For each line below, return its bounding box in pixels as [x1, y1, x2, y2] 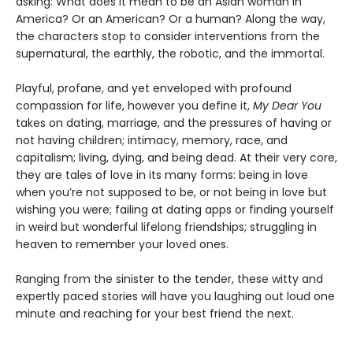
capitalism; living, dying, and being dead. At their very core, [16, 149, 337, 165]
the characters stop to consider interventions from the [16, 28, 320, 44]
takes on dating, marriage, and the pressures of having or [16, 114, 332, 131]
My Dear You [253, 97, 321, 113]
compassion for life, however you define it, [16, 97, 253, 113]
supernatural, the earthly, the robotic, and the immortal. [16, 45, 325, 61]
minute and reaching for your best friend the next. [16, 305, 294, 321]
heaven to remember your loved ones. [16, 236, 229, 252]
